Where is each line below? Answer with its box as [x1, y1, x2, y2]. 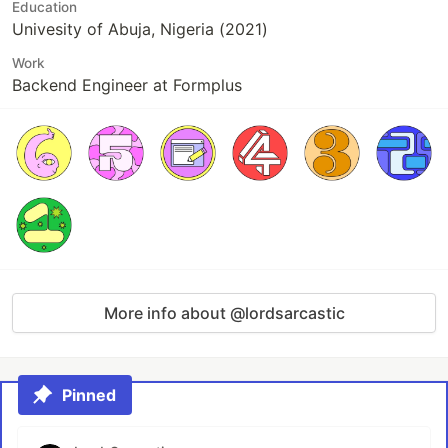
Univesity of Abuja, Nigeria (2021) [12, 19, 268, 39]
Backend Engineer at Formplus [12, 75, 242, 95]
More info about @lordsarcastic [103, 303, 345, 323]
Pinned [62, 385, 116, 405]
